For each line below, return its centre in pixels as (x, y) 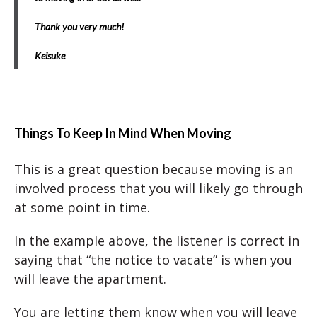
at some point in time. (82, 208)
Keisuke (50, 56)
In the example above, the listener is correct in (157, 241)
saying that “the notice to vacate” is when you (153, 260)
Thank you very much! (79, 27)
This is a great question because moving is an (154, 169)
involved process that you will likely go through (158, 189)
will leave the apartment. (90, 279)
